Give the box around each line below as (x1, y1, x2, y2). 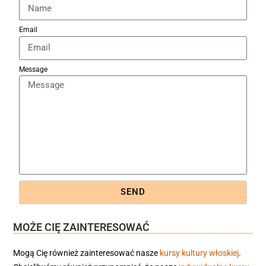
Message (19, 65, 47, 74)
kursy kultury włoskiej (160, 248, 239, 258)
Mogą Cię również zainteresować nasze (13, 248, 160, 258)
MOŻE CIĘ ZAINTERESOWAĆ (13, 220, 150, 233)
